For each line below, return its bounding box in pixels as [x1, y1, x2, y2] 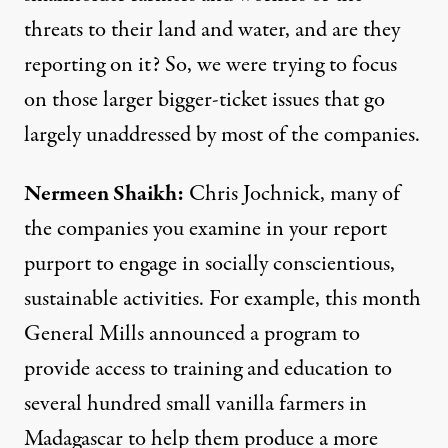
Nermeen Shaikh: [24, 178, 184, 210]
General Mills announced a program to [24, 318, 360, 350]
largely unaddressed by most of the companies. [24, 119, 420, 151]
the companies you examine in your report [24, 213, 387, 245]
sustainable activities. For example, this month [24, 283, 421, 315]
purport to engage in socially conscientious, [24, 248, 395, 280]
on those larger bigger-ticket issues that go [24, 84, 385, 116]
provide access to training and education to [24, 353, 392, 385]
